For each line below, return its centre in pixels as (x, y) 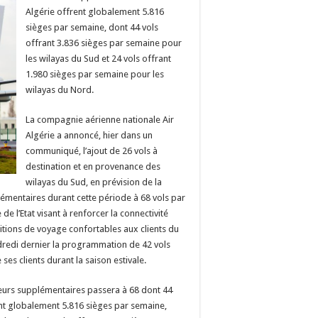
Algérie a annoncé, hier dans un (89, 135)
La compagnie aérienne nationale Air (100, 120)
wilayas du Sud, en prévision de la (94, 182)
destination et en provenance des (93, 166)
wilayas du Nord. (60, 90)
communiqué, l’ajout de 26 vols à (92, 151)
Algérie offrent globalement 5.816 (95, 12)
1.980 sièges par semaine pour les (95, 74)
